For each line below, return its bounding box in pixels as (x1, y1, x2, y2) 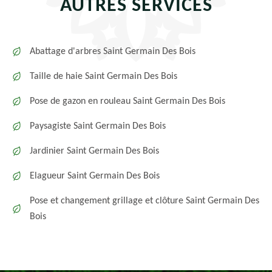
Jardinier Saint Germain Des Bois (30, 146, 159, 156)
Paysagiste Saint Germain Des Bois (30, 121, 166, 131)
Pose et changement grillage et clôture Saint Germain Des (30, 196, 259, 206)
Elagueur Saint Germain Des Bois (30, 171, 160, 181)
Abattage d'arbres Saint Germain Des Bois (30, 47, 195, 56)
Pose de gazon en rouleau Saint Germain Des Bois (30, 97, 225, 106)
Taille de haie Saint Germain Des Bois (30, 72, 177, 81)
